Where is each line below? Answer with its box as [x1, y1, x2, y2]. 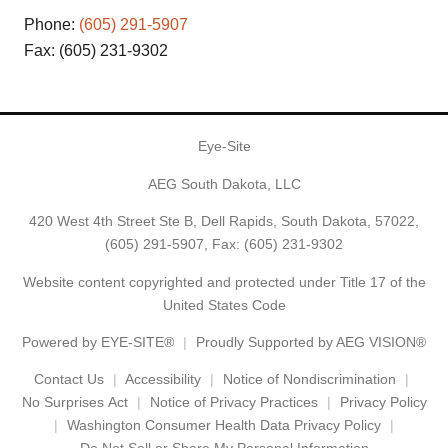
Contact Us [34, 371, 104, 388]
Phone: [24, 16, 79, 34]
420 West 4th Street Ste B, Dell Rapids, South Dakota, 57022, [29, 213, 419, 230]
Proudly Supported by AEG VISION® [196, 333, 426, 350]
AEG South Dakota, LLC [147, 175, 301, 192]
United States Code [162, 296, 286, 313]
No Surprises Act [21, 394, 128, 411]
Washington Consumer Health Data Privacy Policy [67, 417, 381, 434]
